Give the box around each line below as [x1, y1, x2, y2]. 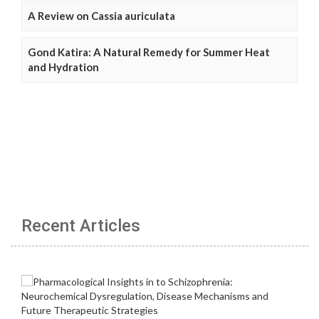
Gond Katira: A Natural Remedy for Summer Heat [28, 46, 270, 59]
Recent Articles [21, 216, 140, 236]
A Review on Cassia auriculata [28, 9, 175, 23]
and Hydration [28, 61, 99, 74]
